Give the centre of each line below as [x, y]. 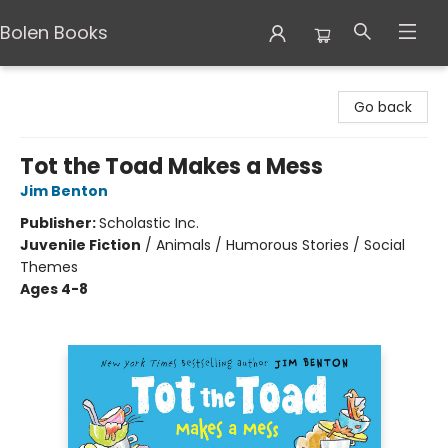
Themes [49, 267]
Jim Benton [64, 191]
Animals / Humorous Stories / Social [280, 245]
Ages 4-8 [54, 289]
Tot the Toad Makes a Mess [171, 166]
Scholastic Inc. [149, 223]
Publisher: [59, 223]
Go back [383, 107]
